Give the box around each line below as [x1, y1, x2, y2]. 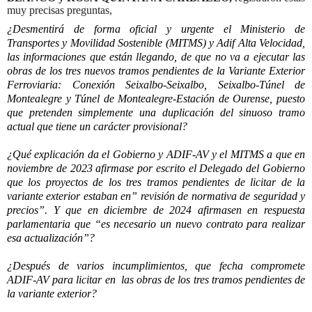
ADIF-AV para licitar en [7, 274, 116, 286]
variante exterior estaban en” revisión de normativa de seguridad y [7, 190, 305, 203]
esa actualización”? [7, 232, 95, 244]
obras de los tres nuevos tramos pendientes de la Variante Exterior [7, 65, 305, 77]
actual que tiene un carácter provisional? [7, 120, 187, 133]
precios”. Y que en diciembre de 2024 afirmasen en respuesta [7, 204, 305, 217]
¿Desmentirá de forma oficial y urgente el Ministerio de [7, 23, 305, 36]
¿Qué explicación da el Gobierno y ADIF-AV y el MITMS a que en [7, 148, 305, 161]
